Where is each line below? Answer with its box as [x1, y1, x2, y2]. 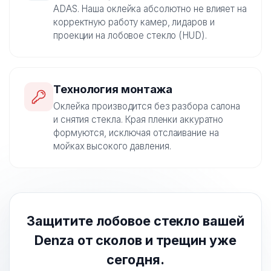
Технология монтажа [53, 82, 173, 96]
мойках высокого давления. [53, 140, 171, 152]
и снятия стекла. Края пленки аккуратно [53, 114, 224, 126]
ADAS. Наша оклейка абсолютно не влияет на [53, 3, 247, 15]
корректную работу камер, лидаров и [53, 16, 215, 28]
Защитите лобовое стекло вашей [27, 213, 244, 229]
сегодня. [106, 252, 165, 268]
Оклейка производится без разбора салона [53, 100, 241, 113]
